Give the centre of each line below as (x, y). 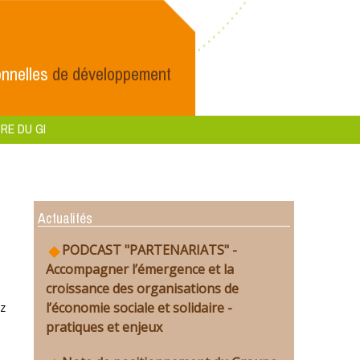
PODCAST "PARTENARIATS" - (149, 250)
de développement (110, 74)
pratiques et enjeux (104, 327)
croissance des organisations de (142, 288)
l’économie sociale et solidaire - (139, 308)
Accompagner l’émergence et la (140, 269)
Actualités (65, 218)
